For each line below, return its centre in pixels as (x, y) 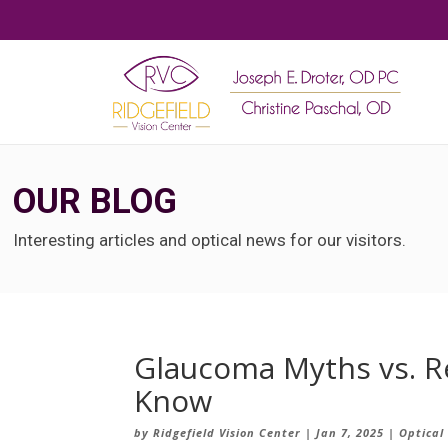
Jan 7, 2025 (350, 432)
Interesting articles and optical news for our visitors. (210, 240)
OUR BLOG (95, 202)
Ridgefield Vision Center (227, 432)
